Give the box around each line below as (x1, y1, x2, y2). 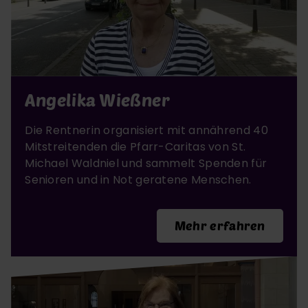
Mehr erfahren (174, 217, 265, 233)
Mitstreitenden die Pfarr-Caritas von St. (25, 138, 246, 155)
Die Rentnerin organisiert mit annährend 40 (25, 122, 268, 138)
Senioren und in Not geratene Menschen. (25, 171, 252, 188)
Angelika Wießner (25, 89, 170, 110)
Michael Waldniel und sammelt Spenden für (25, 155, 267, 171)
